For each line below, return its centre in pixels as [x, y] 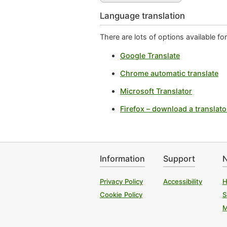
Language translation [142, 15]
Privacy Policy [121, 181]
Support [179, 158]
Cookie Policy [121, 194]
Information [122, 158]
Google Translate [150, 55]
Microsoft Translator [156, 91]
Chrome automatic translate [169, 73]
